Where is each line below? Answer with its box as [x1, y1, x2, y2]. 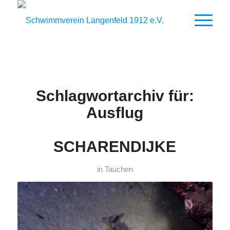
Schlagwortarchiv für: [35, 87, 194, 104]
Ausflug [86, 104, 144, 121]
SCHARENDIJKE [53, 138, 177, 155]
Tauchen [104, 165, 133, 174]
